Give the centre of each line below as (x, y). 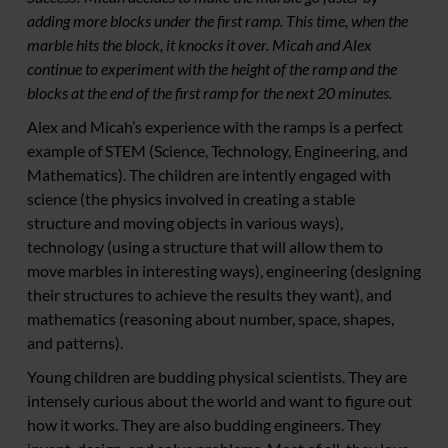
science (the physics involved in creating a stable (191, 199)
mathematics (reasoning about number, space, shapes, (210, 319)
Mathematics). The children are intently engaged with (209, 175)
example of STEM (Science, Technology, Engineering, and (217, 151)
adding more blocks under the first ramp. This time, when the (217, 21)
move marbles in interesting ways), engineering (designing (224, 271)
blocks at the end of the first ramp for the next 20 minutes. (209, 93)
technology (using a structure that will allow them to (205, 247)
